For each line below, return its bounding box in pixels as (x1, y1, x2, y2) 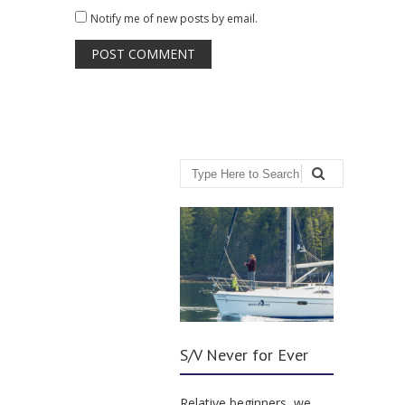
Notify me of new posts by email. (90, 11, 258, 27)
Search (180, 169, 223, 187)
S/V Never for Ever (180, 344, 309, 366)
